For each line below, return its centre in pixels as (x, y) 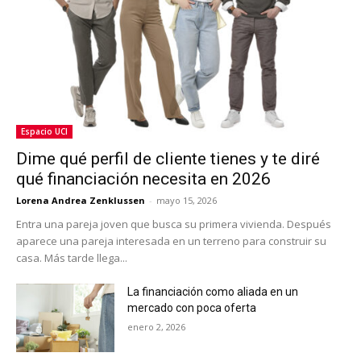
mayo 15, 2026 (187, 200)
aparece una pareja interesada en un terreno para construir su (171, 241)
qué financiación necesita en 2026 (143, 178)
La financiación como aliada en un (213, 291)
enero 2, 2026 (157, 326)
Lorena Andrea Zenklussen (81, 200)
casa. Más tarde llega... (72, 257)
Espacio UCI (44, 131)
